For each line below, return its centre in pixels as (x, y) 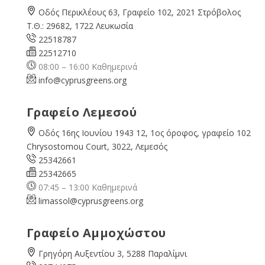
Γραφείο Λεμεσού (82, 112)
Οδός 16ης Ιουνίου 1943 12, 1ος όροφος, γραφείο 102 (144, 132)
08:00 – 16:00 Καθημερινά (86, 66)
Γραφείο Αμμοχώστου (96, 232)
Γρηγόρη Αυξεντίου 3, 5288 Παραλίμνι (112, 253)
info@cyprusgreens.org (82, 80)
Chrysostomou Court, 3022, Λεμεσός (97, 146)
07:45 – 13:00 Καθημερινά (86, 187)
